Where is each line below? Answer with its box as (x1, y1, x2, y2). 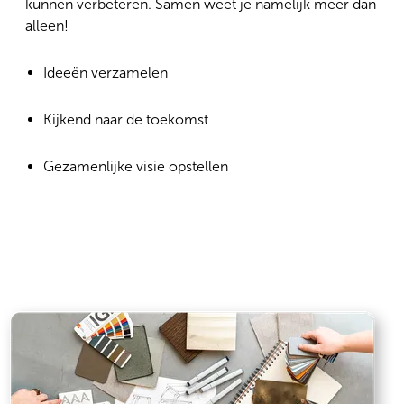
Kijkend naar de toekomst (43, 111, 208, 129)
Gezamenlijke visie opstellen (43, 158, 228, 176)
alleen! (25, 17, 69, 35)
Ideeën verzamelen (43, 64, 168, 82)
